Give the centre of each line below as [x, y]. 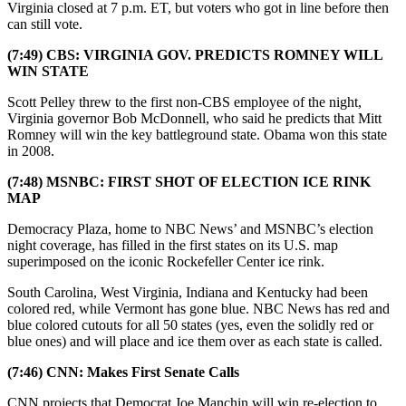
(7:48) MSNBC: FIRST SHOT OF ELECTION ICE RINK [189, 181]
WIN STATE [48, 71]
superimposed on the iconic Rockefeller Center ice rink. [166, 261]
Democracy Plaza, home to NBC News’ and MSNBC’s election [190, 228]
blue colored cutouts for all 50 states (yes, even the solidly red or [190, 324]
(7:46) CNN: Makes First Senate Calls [123, 372]
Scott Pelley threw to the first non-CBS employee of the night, [184, 101]
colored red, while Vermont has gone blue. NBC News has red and [198, 308]
